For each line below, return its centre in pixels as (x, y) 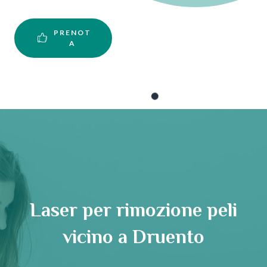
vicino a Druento (133, 239)
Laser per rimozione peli (133, 212)
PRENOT (72, 33)
